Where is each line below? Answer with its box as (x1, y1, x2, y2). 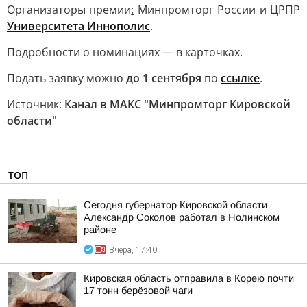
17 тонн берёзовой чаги (84, 285, 193, 296)
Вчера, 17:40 (109, 245, 157, 255)
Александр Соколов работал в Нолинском (84, 212, 280, 223)
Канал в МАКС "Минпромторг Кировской (64, 97, 291, 112)
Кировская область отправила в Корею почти (84, 273, 294, 284)
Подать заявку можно (7, 71, 126, 86)
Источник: (7, 97, 64, 112)
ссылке (221, 71, 260, 86)
